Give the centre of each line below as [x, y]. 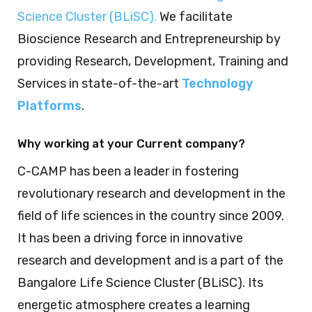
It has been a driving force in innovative [130, 238]
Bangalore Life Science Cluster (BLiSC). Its [140, 283]
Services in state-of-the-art [100, 84]
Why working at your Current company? [131, 143]
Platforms [49, 106]
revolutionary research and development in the [151, 194]
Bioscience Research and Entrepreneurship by [149, 39]
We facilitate [196, 17]
